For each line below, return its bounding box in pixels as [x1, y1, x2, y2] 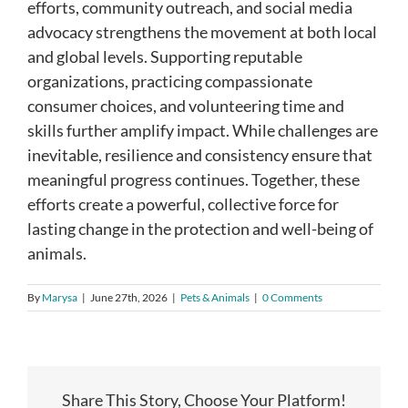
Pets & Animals [180, 291, 250, 305]
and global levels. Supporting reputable [27, 46, 302, 67]
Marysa [42, 291, 77, 305]
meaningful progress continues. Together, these [27, 169, 360, 190]
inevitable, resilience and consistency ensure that [27, 145, 372, 166]
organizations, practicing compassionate [27, 71, 312, 92]
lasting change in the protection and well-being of [27, 219, 373, 240]
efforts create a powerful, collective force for [27, 194, 339, 215]
